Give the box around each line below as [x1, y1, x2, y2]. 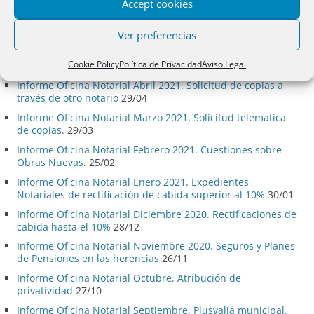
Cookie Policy [68, 58, 119, 70]
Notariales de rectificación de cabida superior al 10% [17, 187, 265, 201]
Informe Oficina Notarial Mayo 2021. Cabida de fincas [17, 34, 267, 48]
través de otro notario [17, 91, 118, 105]
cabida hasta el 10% [17, 219, 111, 233]
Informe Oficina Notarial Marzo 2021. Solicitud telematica [17, 111, 286, 125]
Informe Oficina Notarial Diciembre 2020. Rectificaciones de [17, 207, 296, 221]
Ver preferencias [118, 27, 196, 42]
